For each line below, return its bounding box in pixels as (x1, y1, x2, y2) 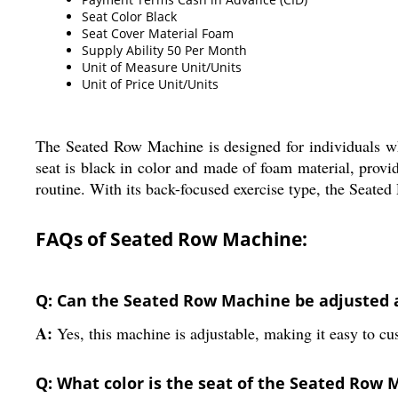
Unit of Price (82, 75, 155, 92)
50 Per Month (167, 41, 247, 59)
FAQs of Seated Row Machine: (36, 226, 307, 251)
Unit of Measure (82, 58, 178, 76)
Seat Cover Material (82, 24, 198, 42)
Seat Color (82, 7, 142, 25)
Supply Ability (82, 41, 163, 59)
